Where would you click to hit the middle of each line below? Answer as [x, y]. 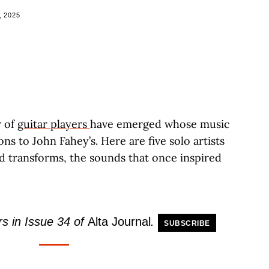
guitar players [54, 124]
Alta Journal [119, 222]
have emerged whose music [160, 124]
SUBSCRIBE [187, 223]
